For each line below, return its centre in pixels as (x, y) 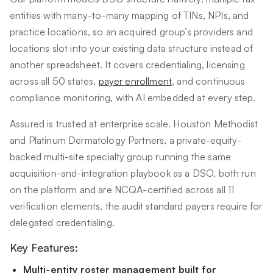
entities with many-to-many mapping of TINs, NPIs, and (129, 16)
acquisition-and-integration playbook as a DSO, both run (133, 173)
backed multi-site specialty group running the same (121, 157)
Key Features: (44, 248)
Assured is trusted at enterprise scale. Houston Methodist (134, 124)
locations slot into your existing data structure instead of (132, 48)
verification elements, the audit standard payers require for (136, 206)
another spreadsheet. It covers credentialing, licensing (127, 65)
